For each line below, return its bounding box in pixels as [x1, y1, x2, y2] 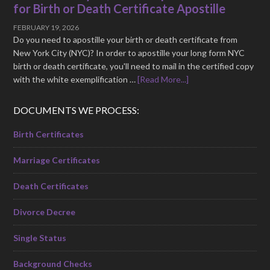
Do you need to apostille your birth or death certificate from [13, 34, 238, 45]
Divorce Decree [13, 207, 76, 218]
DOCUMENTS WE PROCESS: [13, 104, 140, 116]
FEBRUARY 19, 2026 [13, 23, 80, 33]
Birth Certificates [13, 129, 84, 140]
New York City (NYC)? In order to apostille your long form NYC [13, 48, 245, 58]
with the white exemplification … [13, 74, 138, 85]
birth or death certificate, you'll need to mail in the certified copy [13, 61, 254, 72]
